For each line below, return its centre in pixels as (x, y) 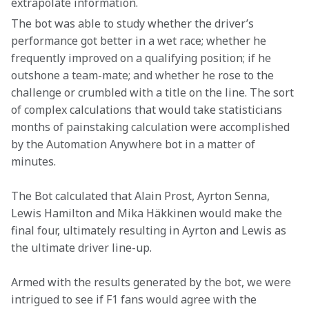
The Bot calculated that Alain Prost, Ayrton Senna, (142, 196)
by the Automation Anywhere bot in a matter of (134, 144)
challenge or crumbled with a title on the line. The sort (154, 92)
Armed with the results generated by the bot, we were (152, 282)
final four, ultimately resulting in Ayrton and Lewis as (150, 230)
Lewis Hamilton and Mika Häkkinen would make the (148, 213)
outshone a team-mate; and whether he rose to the (144, 75)
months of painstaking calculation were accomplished (152, 127)
